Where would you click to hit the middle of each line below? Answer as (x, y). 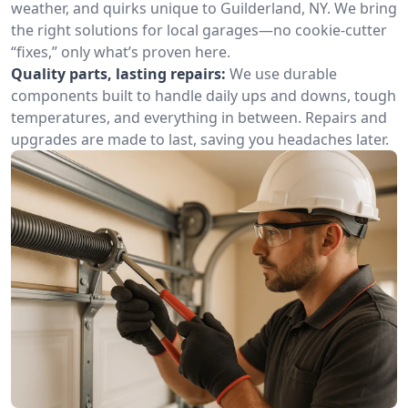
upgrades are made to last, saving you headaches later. (200, 139)
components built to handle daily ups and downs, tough (204, 96)
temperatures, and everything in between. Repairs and (199, 117)
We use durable (283, 74)
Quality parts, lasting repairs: (118, 74)
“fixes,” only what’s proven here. (121, 52)
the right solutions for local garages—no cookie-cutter (199, 30)
